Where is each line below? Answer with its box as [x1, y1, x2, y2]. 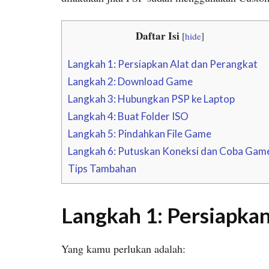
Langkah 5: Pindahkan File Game [68, 127, 211, 140]
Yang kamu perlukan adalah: [61, 241, 186, 256]
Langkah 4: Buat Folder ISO [68, 109, 189, 122]
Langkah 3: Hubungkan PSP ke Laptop [68, 92, 235, 105]
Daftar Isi [136, 28, 180, 43]
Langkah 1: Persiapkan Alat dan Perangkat [68, 57, 258, 70]
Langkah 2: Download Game [68, 74, 193, 88]
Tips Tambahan [68, 162, 136, 175]
